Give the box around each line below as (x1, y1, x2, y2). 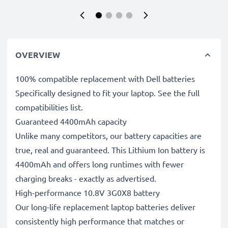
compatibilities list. (15, 102, 83, 112)
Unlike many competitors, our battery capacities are (15, 130, 202, 140)
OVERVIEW (15, 49, 60, 60)
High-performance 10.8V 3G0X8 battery (15, 187, 160, 197)
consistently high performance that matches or (15, 216, 184, 226)
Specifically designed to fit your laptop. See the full (15, 88, 199, 98)
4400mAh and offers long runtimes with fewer (15, 159, 184, 169)
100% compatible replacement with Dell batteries (15, 73, 195, 83)
